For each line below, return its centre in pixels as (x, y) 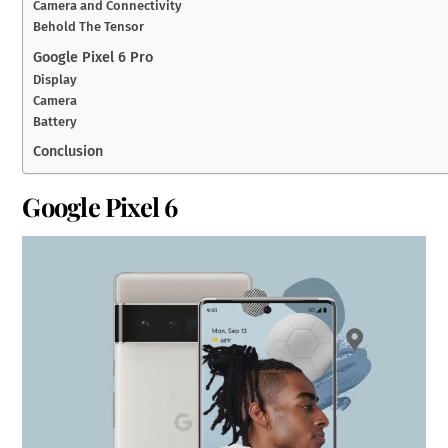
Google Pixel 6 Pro (93, 56)
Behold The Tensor (89, 27)
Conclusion (68, 151)
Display (55, 79)
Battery (55, 121)
